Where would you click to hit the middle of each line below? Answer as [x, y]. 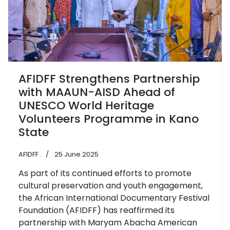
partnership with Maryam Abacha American [108, 222]
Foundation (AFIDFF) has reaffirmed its [97, 210]
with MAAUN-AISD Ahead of [97, 92]
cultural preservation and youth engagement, [111, 185]
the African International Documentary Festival [114, 198]
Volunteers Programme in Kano [109, 119]
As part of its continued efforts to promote [105, 173]
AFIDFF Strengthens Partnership [109, 79]
